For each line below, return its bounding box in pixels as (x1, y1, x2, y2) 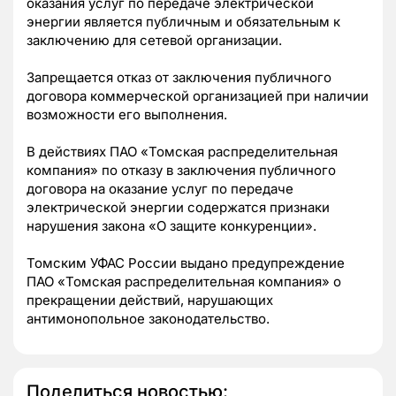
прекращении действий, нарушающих (27, 292, 273, 309)
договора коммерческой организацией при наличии (27, 88, 369, 105)
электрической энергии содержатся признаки (27, 199, 330, 217)
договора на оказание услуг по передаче (27, 180, 293, 198)
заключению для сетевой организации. (27, 32, 282, 49)
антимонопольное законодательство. (27, 310, 270, 328)
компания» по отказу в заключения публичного (27, 162, 336, 179)
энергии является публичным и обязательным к (27, 13, 340, 31)
